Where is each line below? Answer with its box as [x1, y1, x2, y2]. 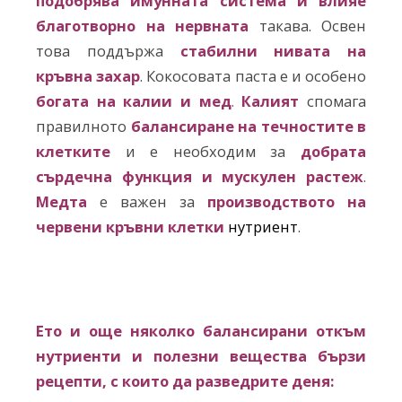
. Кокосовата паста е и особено [140, 66, 367, 87]
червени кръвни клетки [36, 216, 228, 238]
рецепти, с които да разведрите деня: [36, 370, 334, 391]
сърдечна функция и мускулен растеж [36, 166, 363, 188]
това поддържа [36, 40, 180, 62]
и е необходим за [125, 141, 301, 162]
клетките [36, 141, 110, 162]
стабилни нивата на [179, 40, 366, 62]
